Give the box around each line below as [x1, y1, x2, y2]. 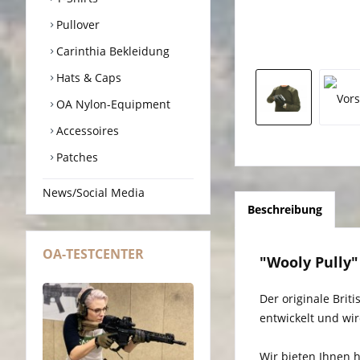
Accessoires [53, 122, 119, 138]
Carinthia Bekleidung [53, 43, 170, 59]
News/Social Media [43, 184, 145, 200]
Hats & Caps [53, 69, 121, 85]
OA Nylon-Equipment [53, 96, 170, 112]
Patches [53, 149, 98, 165]
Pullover [53, 16, 100, 32]
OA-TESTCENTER [43, 244, 144, 263]
